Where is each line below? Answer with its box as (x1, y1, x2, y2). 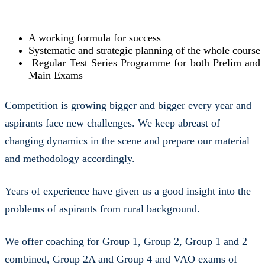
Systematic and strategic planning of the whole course (28, 33, 260, 46)
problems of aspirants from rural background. (5, 192, 200, 204)
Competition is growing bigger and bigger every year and (5, 88, 251, 101)
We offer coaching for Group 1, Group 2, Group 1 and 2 (5, 224, 247, 237)
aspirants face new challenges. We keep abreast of (5, 106, 220, 118)
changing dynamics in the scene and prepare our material (5, 124, 250, 136)
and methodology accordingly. (5, 141, 135, 154)
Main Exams (28, 58, 83, 70)
